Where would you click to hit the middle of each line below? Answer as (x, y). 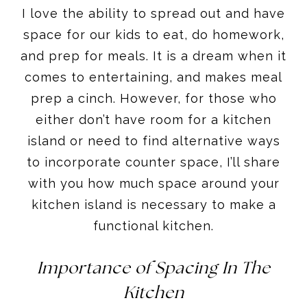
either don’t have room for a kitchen (153, 119)
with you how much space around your (153, 183)
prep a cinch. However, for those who (153, 98)
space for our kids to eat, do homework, (153, 34)
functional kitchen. (153, 225)
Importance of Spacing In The (153, 269)
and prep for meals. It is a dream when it (153, 56)
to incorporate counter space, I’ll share (153, 162)
